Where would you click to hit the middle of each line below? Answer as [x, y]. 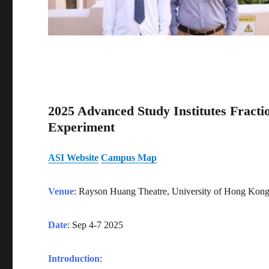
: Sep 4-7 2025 [95, 225]
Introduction [74, 258]
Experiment [82, 127]
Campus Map [129, 157]
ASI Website [74, 157]
